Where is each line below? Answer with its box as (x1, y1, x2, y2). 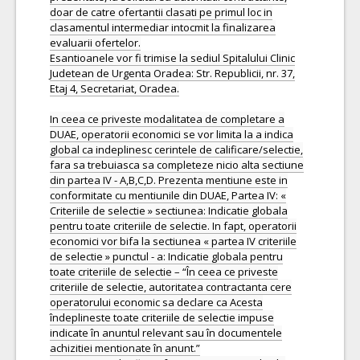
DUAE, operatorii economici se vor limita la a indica (50, 127, 293, 141)
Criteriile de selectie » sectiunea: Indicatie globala (50, 203, 288, 218)
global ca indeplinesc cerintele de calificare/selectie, (50, 142, 303, 157)
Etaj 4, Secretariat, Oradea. (50, 81, 179, 96)
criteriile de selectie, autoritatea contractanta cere (50, 280, 292, 294)
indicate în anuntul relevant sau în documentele (50, 325, 282, 340)
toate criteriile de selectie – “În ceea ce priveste (50, 264, 278, 279)
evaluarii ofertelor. (50, 35, 141, 50)
